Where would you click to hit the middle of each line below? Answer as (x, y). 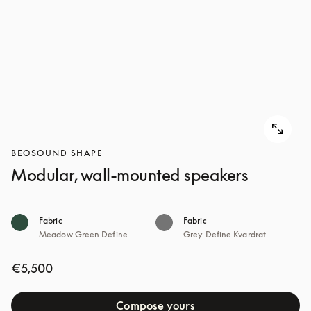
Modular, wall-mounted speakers (129, 175)
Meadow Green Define (83, 234)
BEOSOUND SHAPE (57, 153)
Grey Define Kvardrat (225, 234)
